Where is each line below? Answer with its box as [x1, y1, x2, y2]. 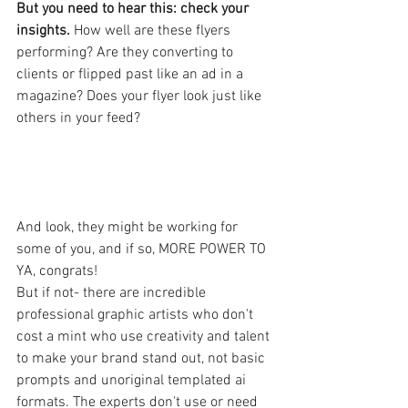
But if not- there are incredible [16, 284, 209, 303]
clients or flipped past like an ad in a [16, 66, 247, 85]
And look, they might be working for [16, 219, 241, 238]
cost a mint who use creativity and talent [16, 328, 273, 347]
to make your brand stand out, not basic [16, 350, 269, 369]
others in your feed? [16, 109, 140, 128]
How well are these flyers [74, 22, 234, 41]
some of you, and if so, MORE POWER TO [16, 240, 270, 260]
